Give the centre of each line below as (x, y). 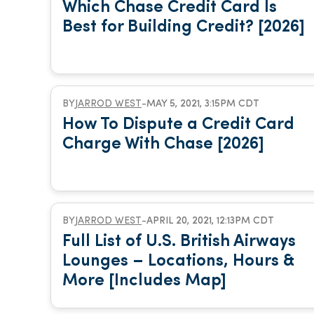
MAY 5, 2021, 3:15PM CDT (203, 104)
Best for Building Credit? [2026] (184, 27)
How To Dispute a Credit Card (178, 125)
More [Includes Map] (144, 281)
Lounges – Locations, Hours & (178, 261)
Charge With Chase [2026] (163, 144)
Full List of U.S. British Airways (179, 242)
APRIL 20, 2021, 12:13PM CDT (210, 221)
